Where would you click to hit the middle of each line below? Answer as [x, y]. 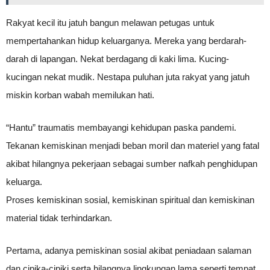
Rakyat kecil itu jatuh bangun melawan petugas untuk [110, 23]
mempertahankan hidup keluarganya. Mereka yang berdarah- [126, 41]
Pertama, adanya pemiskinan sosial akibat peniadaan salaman [129, 250]
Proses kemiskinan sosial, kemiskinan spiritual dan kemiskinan [130, 200]
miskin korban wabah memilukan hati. [80, 95]
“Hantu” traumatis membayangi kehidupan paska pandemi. [121, 127]
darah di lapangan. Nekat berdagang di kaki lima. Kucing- [118, 59]
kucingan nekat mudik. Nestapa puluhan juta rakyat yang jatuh [128, 77]
